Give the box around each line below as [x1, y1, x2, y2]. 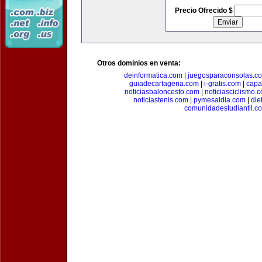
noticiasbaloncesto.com [125, 88, 199, 96]
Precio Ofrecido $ [174, 6, 235, 15]
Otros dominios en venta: [97, 59, 181, 67]
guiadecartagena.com [129, 80, 199, 88]
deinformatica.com [124, 71, 182, 80]
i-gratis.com [204, 80, 241, 88]
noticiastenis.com [133, 96, 188, 104]
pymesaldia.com [194, 96, 246, 104]
